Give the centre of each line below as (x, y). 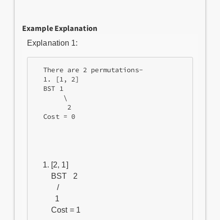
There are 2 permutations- (89, 70)
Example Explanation (60, 28)
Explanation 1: (53, 43)
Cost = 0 (55, 117)
